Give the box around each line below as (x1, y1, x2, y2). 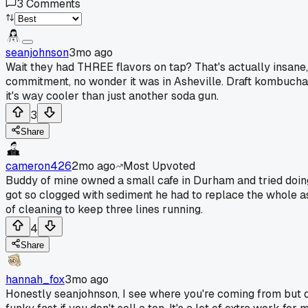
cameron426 (5, 158, 71, 173)
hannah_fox (5, 272, 65, 287)
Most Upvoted (123, 158, 195, 173)
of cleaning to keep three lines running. (5, 201, 203, 217)
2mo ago (71, 158, 115, 173)
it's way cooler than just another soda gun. (5, 88, 219, 103)
